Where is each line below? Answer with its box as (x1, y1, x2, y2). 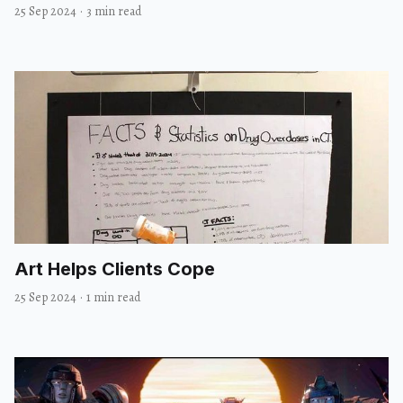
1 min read (86, 288, 140, 306)
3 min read (86, 2, 141, 20)
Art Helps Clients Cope (14, 257, 215, 280)
